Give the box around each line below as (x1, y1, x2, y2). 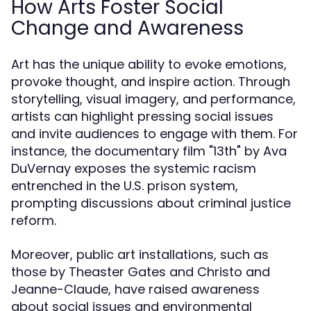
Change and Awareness (11, 15, 244, 42)
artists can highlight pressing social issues (11, 108, 274, 125)
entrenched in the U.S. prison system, (11, 177, 238, 194)
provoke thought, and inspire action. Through (11, 73, 290, 90)
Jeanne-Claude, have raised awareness (11, 280, 260, 298)
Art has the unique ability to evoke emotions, (11, 56, 287, 73)
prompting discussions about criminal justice (11, 194, 291, 212)
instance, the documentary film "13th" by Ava (11, 142, 287, 160)
